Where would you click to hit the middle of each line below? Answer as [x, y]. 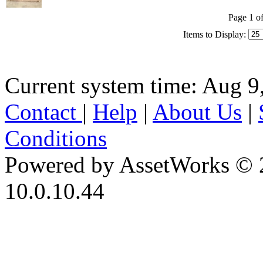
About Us [197, 112]
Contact [43, 112]
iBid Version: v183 [92, 217]
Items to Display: [215, 34]
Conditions [56, 138]
